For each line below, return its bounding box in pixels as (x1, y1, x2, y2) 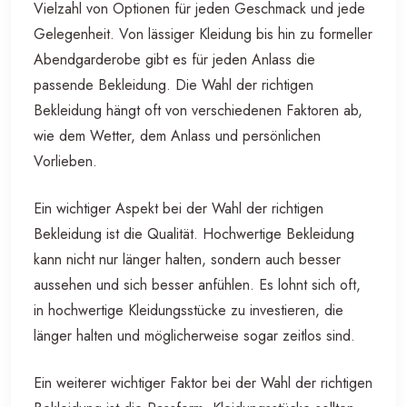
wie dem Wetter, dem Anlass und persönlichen (34, 124, 321, 146)
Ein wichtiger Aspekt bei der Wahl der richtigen (34, 197, 323, 219)
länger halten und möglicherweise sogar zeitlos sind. (34, 324, 355, 346)
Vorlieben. (34, 150, 97, 172)
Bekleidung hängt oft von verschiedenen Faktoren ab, (34, 99, 362, 121)
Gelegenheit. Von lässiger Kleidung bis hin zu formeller (34, 23, 372, 45)
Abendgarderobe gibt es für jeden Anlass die (34, 48, 315, 70)
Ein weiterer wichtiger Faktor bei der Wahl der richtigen (34, 372, 372, 393)
